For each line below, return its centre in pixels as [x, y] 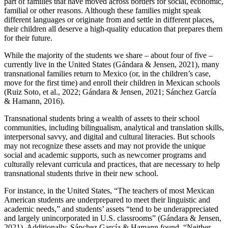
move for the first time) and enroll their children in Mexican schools [112, 82]
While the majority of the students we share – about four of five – [108, 55]
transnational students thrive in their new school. [81, 173]
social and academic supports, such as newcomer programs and [105, 155]
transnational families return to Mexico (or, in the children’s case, [107, 73]
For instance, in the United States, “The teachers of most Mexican [109, 190]
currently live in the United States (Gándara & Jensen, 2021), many [112, 64]
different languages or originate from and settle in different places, [109, 19]
